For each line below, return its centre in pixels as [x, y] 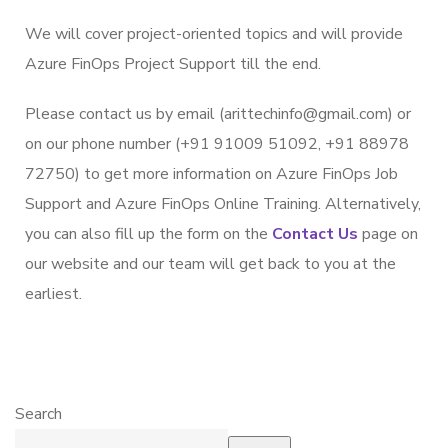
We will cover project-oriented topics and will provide [214, 33]
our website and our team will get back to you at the [210, 263]
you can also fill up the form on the [148, 233]
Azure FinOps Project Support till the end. [173, 63]
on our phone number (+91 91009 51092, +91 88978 [217, 143]
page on [388, 233]
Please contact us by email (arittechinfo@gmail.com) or [218, 113]
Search [38, 413]
